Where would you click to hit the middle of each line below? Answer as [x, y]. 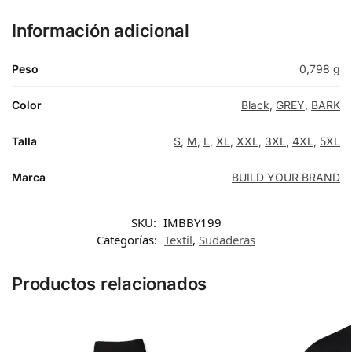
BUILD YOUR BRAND [286, 177]
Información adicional [101, 30]
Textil [178, 239]
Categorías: [128, 239]
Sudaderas [227, 239]
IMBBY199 [192, 222]
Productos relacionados [110, 283]
